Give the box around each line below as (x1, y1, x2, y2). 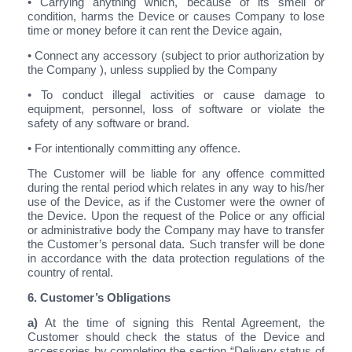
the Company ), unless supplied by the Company (27, 62, 277, 76)
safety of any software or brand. (27, 115, 189, 130)
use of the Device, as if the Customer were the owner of (27, 194, 324, 208)
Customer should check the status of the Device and (27, 329, 324, 343)
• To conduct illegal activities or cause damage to (27, 87, 324, 101)
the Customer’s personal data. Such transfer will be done (27, 236, 324, 251)
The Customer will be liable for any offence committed (27, 166, 324, 180)
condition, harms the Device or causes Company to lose (27, 9, 324, 23)
